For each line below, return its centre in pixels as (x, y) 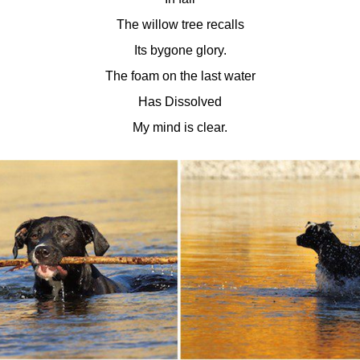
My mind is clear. (180, 127)
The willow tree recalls (180, 25)
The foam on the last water (180, 76)
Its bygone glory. (180, 50)
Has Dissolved (180, 102)
